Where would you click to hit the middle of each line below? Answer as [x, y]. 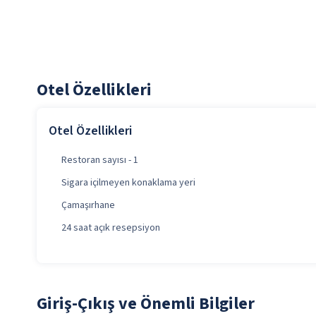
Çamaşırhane [88, 206]
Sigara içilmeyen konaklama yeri [128, 183]
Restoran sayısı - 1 [100, 160]
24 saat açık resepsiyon [111, 228]
